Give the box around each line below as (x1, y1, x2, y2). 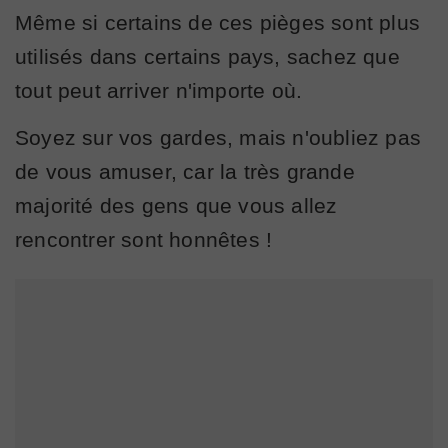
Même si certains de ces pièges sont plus (15, 10, 421, 34)
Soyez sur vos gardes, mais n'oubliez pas (15, 125, 422, 149)
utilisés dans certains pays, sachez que (15, 44, 400, 68)
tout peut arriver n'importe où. (15, 78, 303, 102)
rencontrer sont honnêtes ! (15, 227, 273, 251)
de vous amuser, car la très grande (15, 159, 355, 183)
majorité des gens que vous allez (15, 193, 338, 217)
